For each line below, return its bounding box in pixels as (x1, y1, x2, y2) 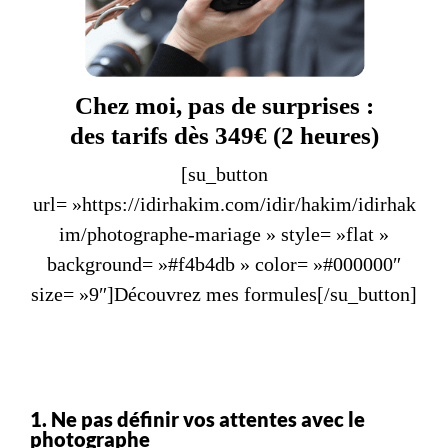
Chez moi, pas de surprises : (74, 91, 374, 119)
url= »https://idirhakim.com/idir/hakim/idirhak (32, 192, 416, 215)
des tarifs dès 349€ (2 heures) (69, 121, 379, 149)
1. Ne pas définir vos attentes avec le (30, 406, 365, 431)
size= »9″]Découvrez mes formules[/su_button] (31, 282, 417, 305)
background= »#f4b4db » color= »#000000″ (47, 252, 401, 275)
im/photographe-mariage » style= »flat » (59, 222, 389, 245)
